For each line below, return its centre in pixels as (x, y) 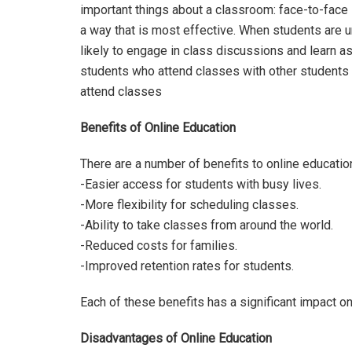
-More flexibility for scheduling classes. (189, 205)
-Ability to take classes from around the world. (207, 225)
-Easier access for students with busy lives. (201, 185)
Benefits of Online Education (158, 128)
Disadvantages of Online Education (176, 339)
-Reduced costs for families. (159, 246)
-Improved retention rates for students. (187, 266)
